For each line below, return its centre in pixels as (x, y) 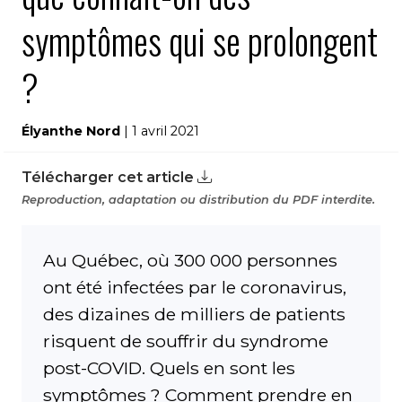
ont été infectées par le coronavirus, (195, 287)
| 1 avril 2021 (160, 131)
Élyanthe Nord (71, 131)
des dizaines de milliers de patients (194, 314)
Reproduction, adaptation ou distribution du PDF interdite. (198, 200)
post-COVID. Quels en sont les (169, 368)
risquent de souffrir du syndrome (186, 341)
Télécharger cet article (109, 177)
